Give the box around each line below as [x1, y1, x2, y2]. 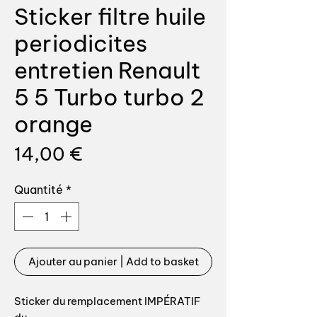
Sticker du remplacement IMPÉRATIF [14, 294, 201, 309]
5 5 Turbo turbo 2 [14, 83, 204, 112]
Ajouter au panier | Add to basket [28, 255, 199, 269]
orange [14, 110, 93, 139]
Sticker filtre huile [14, 2, 206, 31]
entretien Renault [14, 56, 201, 85]
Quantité [14, 183, 63, 197]
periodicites [14, 29, 147, 58]
